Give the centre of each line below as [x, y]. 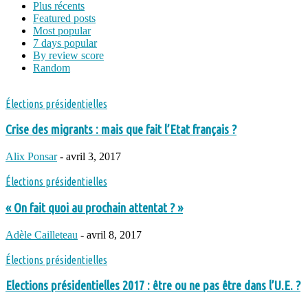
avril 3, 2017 [93, 157]
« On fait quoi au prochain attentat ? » [94, 208]
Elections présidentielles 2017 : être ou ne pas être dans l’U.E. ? [153, 286]
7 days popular [65, 43]
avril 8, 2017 [114, 234]
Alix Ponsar [31, 157]
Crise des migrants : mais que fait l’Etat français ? [121, 130]
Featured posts [64, 18]
